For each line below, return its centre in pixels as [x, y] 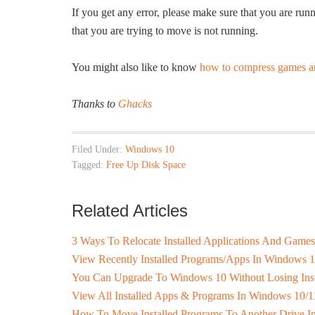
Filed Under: [98, 149]
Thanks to [95, 104]
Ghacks [135, 104]
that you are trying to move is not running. [165, 31]
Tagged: [89, 165]
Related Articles [130, 211]
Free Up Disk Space [146, 165]
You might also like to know [136, 67]
